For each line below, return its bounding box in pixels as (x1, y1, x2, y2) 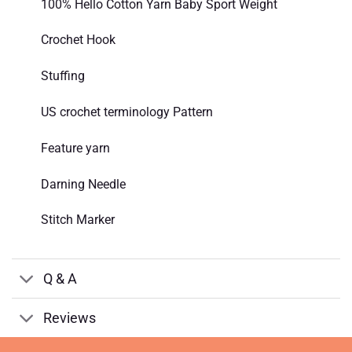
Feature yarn (40, 140, 110, 156)
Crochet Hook (40, 32, 115, 48)
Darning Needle (40, 176, 126, 192)
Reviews (43, 310, 97, 326)
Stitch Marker (40, 212, 115, 228)
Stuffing (40, 68, 85, 84)
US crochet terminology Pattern (40, 104, 213, 119)
